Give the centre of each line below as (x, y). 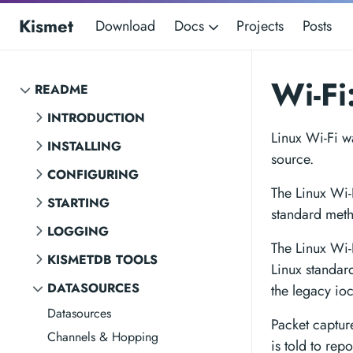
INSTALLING (84, 146)
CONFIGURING (93, 175)
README (61, 89)
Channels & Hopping (103, 337)
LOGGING (78, 231)
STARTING (78, 203)
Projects (260, 26)
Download (125, 26)
